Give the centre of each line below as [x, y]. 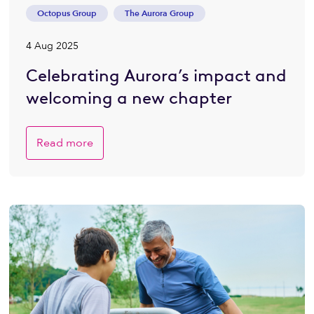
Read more [65, 143]
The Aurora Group [160, 13]
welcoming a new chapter [131, 98]
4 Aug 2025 [53, 46]
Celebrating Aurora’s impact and [157, 75]
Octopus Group [67, 13]
